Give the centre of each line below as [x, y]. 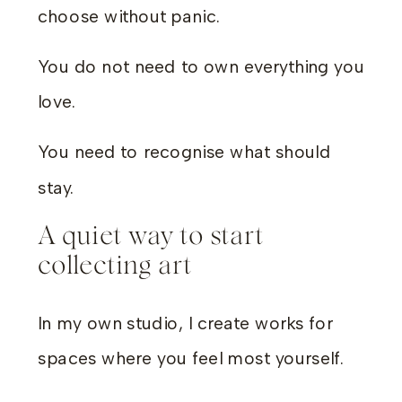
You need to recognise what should [184, 152]
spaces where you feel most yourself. [191, 358]
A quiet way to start [151, 236]
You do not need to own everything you [201, 67]
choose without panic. [129, 17]
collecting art [115, 266]
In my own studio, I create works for [185, 323]
